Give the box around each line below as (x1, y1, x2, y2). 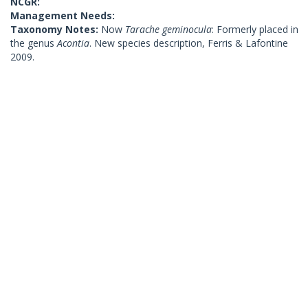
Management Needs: (10, 9, 115, 22)
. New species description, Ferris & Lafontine (89, 36, 288, 49)
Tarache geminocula (125, 23, 212, 36)
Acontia (57, 36, 89, 49)
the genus (10, 36, 57, 49)
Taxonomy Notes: (10, 23, 101, 36)
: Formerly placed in (212, 23, 298, 36)
